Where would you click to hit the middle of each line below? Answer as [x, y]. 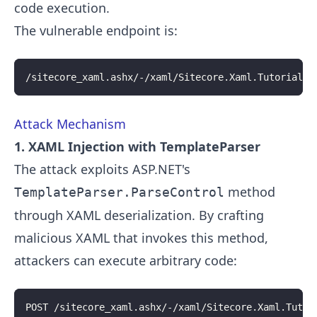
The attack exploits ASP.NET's [102, 169]
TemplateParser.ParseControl [119, 192]
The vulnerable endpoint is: [96, 31]
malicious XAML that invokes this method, [141, 238]
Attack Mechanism [70, 124]
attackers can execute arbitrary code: [126, 261]
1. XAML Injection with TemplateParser [137, 147]
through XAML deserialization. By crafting [139, 215]
